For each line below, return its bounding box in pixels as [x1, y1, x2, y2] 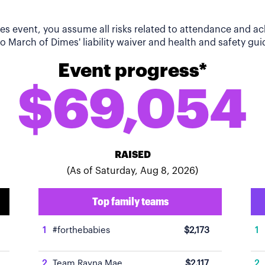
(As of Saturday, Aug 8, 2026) [67, 166, 198, 176]
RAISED [114, 150, 151, 160]
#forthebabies [53, 226, 110, 235]
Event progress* [58, 62, 207, 80]
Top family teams [92, 196, 169, 207]
